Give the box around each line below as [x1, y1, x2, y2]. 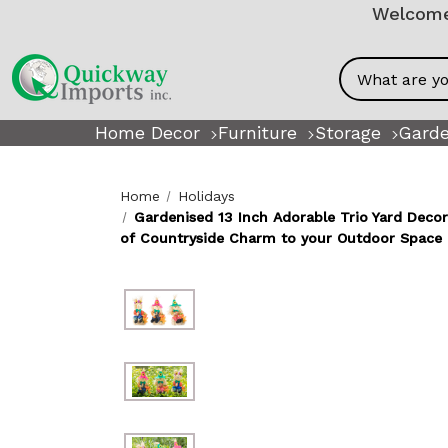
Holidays [178, 187, 236, 204]
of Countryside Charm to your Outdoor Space [120, 229, 442, 246]
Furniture [217, 122, 297, 143]
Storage [314, 122, 381, 143]
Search [341, 80, 396, 100]
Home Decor [94, 122, 200, 143]
